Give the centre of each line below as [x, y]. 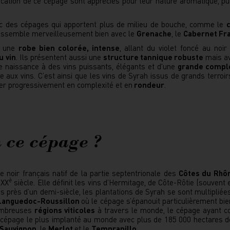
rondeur [148, 85]
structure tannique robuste [154, 57]
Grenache [154, 33]
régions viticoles [65, 210]
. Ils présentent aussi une [60, 57]
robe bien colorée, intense [69, 48]
